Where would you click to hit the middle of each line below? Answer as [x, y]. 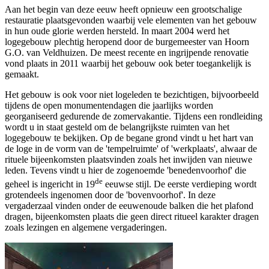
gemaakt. [22, 74]
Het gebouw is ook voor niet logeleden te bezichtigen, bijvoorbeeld [132, 95]
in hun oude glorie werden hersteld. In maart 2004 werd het [117, 31]
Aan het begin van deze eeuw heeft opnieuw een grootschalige [123, 10]
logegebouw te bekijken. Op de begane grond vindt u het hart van [129, 138]
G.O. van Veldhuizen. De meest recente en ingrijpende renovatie [127, 53]
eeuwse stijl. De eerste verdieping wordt [180, 184]
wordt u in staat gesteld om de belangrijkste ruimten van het [117, 127]
